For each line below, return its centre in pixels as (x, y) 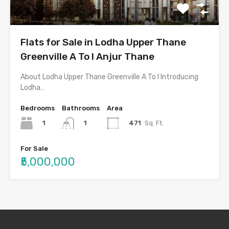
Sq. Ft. (154, 123)
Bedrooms (38, 108)
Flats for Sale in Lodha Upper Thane (103, 42)
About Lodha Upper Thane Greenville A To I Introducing (109, 77)
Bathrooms (81, 108)
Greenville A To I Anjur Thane (87, 56)
